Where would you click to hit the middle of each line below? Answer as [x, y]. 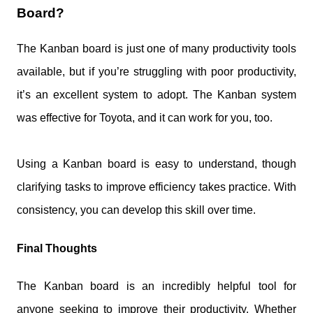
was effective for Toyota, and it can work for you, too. [145, 118]
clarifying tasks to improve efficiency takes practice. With [156, 187]
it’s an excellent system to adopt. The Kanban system [156, 95]
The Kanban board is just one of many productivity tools [156, 49]
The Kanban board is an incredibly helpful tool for [156, 286]
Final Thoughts [57, 248]
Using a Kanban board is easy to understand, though [156, 164]
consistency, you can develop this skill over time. [136, 210]
